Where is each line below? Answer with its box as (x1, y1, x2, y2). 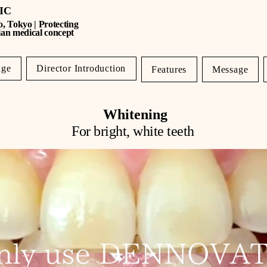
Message (212, 64, 249, 74)
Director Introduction (36, 63, 126, 73)
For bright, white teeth (72, 123, 194, 139)
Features (151, 64, 187, 74)
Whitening (103, 107, 167, 122)
